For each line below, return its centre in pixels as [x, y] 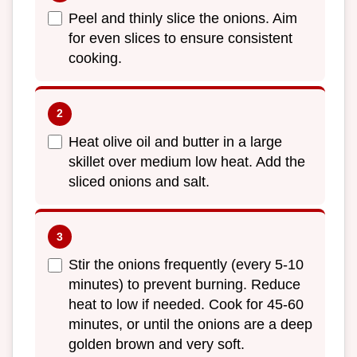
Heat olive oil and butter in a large [175, 141]
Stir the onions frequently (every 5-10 [186, 265]
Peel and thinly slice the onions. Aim [183, 19]
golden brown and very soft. [157, 345]
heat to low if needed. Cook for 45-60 [186, 305]
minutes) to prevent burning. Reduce [184, 285]
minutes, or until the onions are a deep [190, 325]
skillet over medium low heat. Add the [187, 161]
